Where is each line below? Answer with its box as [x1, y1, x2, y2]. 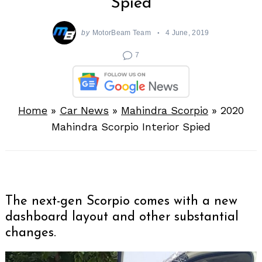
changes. [5, 226, 56, 240]
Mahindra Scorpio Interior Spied [51, 120, 211, 133]
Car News [60, 104, 109, 116]
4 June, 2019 [165, 29, 209, 37]
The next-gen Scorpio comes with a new [5, 194, 237, 208]
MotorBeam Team [92, 29, 151, 37]
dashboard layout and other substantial [5, 210, 239, 224]
